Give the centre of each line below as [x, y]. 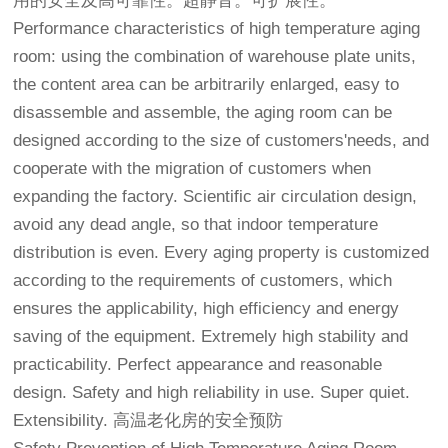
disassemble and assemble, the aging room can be [203, 113]
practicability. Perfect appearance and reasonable [198, 365]
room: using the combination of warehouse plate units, [215, 57]
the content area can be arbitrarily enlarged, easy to [206, 85]
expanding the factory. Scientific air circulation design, [215, 197]
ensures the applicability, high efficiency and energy [206, 309]
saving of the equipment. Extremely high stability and [211, 337]
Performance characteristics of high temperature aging [217, 29]
